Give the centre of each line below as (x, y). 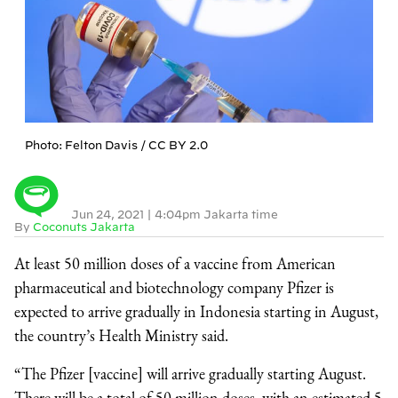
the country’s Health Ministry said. (121, 336)
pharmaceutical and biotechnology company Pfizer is (174, 288)
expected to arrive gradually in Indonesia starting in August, (196, 312)
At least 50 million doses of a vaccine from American (175, 264)
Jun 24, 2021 (109, 215)
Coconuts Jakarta (84, 227)
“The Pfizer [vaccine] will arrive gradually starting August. (190, 374)
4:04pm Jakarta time (216, 215)
